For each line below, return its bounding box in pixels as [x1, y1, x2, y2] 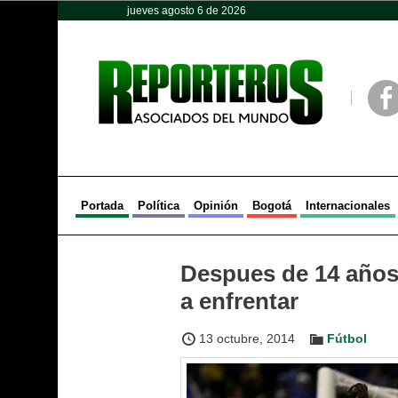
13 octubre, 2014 [199, 331, 295, 346]
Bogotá [251, 199, 291, 212]
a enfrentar [180, 288, 298, 314]
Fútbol [327, 331, 367, 346]
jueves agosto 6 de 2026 [126, 4, 246, 17]
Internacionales [305, 199, 390, 212]
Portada [80, 199, 123, 212]
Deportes [279, 9, 337, 24]
